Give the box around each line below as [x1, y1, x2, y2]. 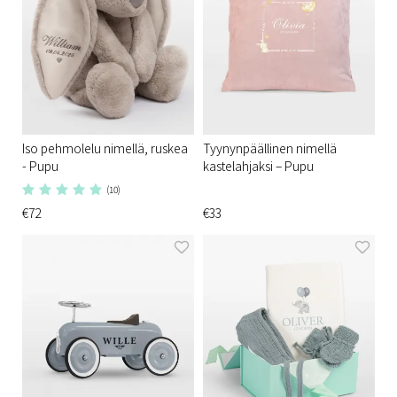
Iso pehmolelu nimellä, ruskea [22, 139, 188, 158]
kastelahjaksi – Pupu [203, 157, 314, 175]
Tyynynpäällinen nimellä [203, 139, 337, 158]
